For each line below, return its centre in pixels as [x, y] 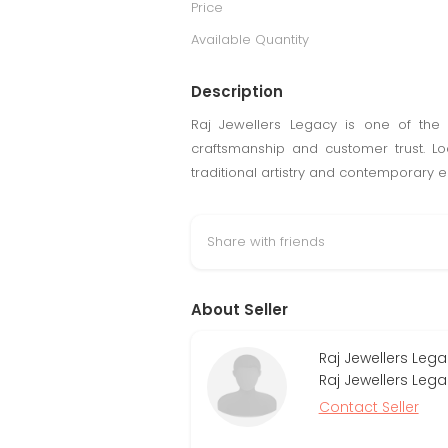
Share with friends [266, 241]
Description [237, 91]
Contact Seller [368, 407]
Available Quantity [250, 39]
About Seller [239, 309]
